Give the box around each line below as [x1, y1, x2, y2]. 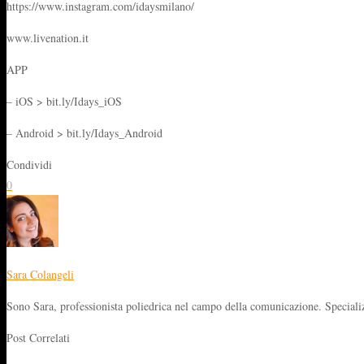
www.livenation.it [6, 29, 89, 45]
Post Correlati [6, 329, 70, 345]
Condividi [6, 156, 52, 172]
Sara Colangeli [6, 266, 74, 282]
